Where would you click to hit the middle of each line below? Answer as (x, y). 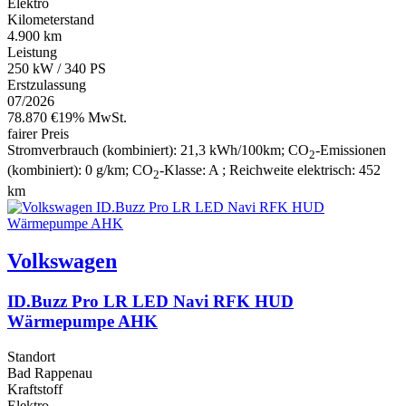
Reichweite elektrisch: (294, 170)
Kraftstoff (35, 390)
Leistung (32, 53)
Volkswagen (62, 261)
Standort (31, 357)
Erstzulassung (47, 85)
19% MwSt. (92, 118)
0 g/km (105, 170)
